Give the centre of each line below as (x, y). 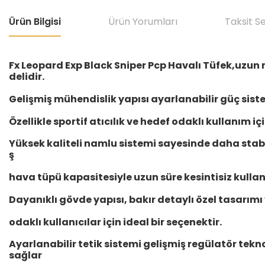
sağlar (26, 255)
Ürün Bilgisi (35, 22)
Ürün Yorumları (143, 22)
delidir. (27, 77)
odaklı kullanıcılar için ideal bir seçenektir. (115, 222)
